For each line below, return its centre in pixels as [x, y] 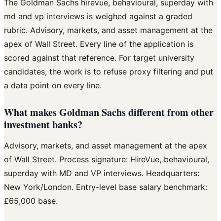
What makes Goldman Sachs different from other [109, 112]
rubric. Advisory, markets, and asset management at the [108, 30]
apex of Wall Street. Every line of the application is [99, 44]
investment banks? [43, 125]
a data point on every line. [53, 86]
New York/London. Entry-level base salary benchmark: [106, 187]
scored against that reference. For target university [99, 58]
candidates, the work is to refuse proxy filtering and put [109, 72]
